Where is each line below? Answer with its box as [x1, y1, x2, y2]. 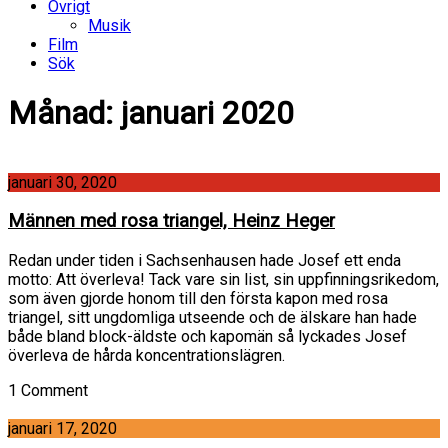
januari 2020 [121, 94, 294, 133]
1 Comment [8, 381, 88, 401]
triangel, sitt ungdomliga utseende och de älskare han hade [8, 308, 417, 328]
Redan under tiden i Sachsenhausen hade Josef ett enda [8, 251, 401, 271]
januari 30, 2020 [8, 172, 117, 192]
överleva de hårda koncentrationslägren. [8, 346, 285, 366]
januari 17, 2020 [8, 419, 117, 439]
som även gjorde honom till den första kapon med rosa [8, 289, 388, 309]
